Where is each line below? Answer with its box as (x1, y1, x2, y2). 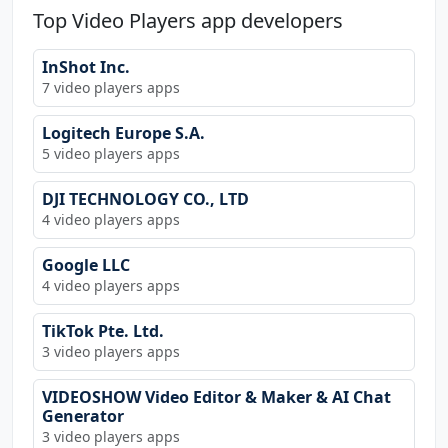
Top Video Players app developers (33, 6, 343, 34)
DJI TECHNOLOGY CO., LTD (42, 187, 249, 210)
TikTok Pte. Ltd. (42, 319, 164, 342)
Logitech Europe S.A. (42, 121, 205, 144)
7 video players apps (42, 77, 180, 97)
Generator (42, 404, 124, 427)
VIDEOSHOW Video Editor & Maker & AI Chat (42, 385, 391, 408)
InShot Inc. (42, 55, 130, 78)
